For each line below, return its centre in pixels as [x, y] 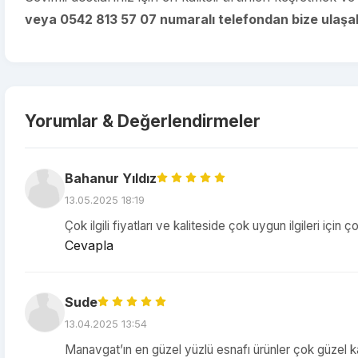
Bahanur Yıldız [111, 178]
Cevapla [89, 245]
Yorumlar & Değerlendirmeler [143, 121]
